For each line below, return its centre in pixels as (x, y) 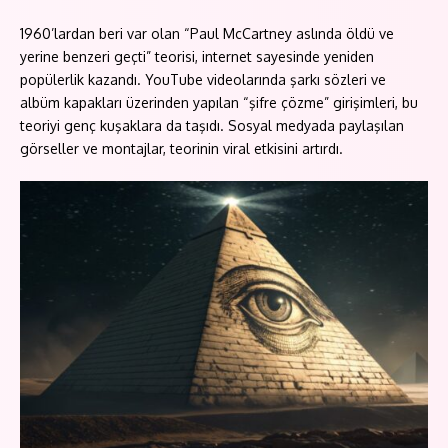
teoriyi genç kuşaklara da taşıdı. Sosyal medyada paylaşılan (212, 126)
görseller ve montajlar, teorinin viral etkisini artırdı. (181, 149)
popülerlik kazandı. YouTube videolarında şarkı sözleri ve (203, 80)
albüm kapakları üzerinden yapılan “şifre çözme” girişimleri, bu (219, 103)
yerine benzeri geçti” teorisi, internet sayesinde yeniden (197, 57)
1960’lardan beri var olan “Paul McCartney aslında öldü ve (207, 34)
